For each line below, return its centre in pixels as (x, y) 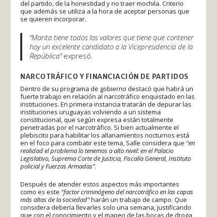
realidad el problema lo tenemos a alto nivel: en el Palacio (97, 151)
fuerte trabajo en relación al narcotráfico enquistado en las (108, 97)
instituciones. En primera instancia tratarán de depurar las (106, 104)
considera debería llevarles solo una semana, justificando (106, 208)
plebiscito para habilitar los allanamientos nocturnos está (105, 135)
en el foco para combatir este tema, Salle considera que (103, 143)
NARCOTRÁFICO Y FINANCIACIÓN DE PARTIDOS (105, 77)
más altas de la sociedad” (56, 200)
